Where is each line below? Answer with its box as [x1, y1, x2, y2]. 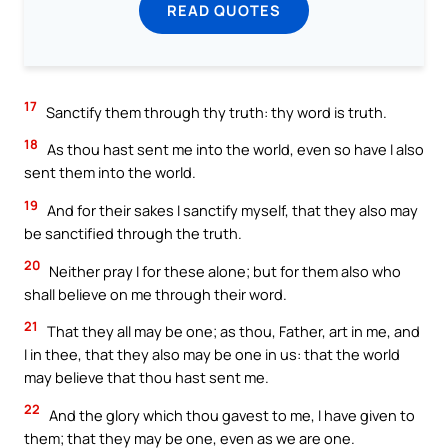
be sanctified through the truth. [24, 223, 242, 243]
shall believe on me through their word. [24, 283, 287, 304]
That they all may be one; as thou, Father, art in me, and [44, 321, 420, 342]
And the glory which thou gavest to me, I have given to [46, 404, 415, 425]
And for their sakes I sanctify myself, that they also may [44, 200, 418, 220]
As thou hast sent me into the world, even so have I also [44, 139, 424, 160]
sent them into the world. [24, 162, 196, 183]
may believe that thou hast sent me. [24, 367, 269, 388]
